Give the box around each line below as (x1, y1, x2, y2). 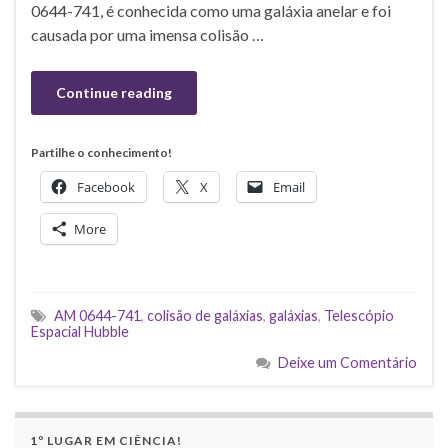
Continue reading (56, 83, 172, 101)
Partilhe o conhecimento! (31, 144, 172, 160)
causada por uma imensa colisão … (31, 24, 264, 44)
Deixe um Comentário (278, 353, 417, 371)
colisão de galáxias (147, 306, 263, 324)
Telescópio (324, 306, 394, 324)
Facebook (77, 177, 135, 196)
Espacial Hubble (31, 322, 129, 340)
